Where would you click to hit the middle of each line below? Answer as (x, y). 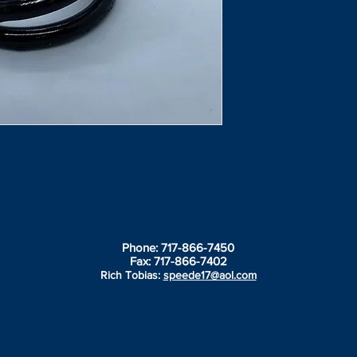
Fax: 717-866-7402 (178, 261)
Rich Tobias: (131, 275)
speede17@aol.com (210, 275)
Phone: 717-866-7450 (178, 247)
